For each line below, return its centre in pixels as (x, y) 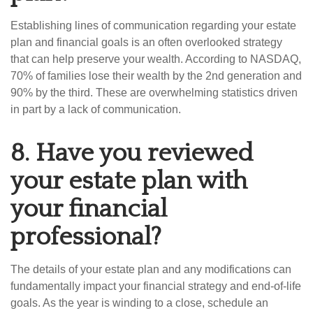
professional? (86, 237)
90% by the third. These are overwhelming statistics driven (154, 93)
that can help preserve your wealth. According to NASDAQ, (156, 59)
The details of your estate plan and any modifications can (151, 269)
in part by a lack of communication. (96, 109)
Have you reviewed (144, 153)
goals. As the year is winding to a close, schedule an (139, 303)
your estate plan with (129, 181)
